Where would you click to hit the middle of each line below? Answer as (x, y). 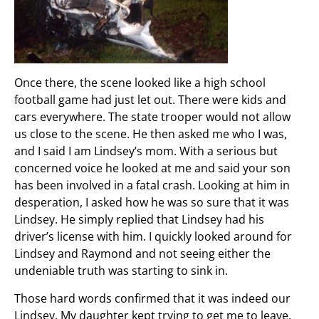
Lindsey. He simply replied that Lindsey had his (139, 219)
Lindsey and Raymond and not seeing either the (142, 253)
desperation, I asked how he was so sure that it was (152, 202)
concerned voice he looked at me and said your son (152, 168)
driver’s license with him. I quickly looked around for (153, 236)
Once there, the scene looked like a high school (140, 82)
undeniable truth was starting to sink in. (121, 270)
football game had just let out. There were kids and (150, 99)
